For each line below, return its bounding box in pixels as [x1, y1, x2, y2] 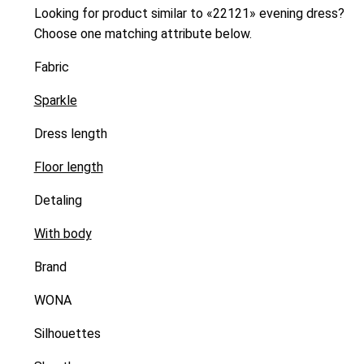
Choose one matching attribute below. [33, 26, 252, 42]
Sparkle [33, 93, 77, 109]
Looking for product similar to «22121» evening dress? [33, 6, 344, 22]
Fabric [33, 59, 69, 76]
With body [33, 226, 92, 242]
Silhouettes [33, 326, 101, 342]
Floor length [33, 159, 103, 175]
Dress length [33, 126, 107, 142]
